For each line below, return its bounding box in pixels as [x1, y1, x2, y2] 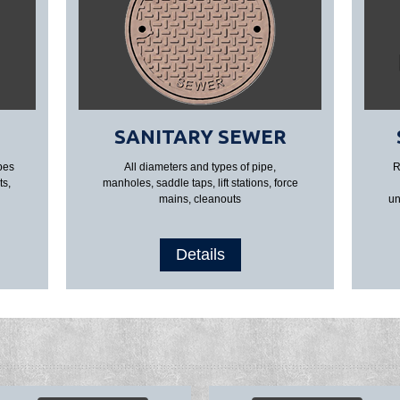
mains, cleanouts [159, 193, 241, 205]
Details [175, 246, 225, 263]
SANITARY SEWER [113, 125, 287, 147]
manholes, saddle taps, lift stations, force [102, 177, 298, 189]
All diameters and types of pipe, [124, 161, 276, 173]
